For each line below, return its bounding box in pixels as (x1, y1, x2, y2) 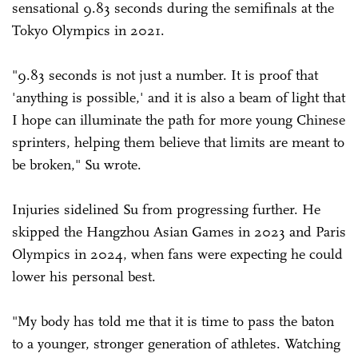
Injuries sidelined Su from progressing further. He (12, 200, 320, 218)
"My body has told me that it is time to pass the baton (12, 312, 334, 330)
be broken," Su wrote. (12, 155, 141, 173)
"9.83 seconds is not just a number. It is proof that (12, 66, 318, 84)
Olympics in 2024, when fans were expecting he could (12, 245, 343, 263)
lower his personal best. (12, 267, 156, 285)
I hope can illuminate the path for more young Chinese (12, 110, 345, 129)
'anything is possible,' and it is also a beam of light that (12, 88, 345, 106)
